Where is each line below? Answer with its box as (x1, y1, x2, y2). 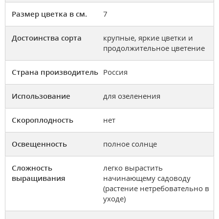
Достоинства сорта (12, 32, 82, 43)
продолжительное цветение (103, 43, 205, 53)
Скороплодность (12, 114, 73, 125)
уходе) (103, 193, 126, 203)
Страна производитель (12, 66, 98, 77)
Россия (103, 66, 128, 77)
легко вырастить (103, 162, 163, 173)
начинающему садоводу (103, 173, 191, 183)
